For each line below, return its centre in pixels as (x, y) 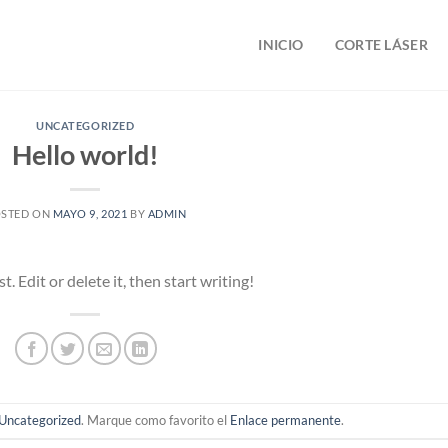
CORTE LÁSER (381, 44)
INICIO (281, 44)
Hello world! (85, 154)
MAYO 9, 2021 (90, 213)
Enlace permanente (286, 419)
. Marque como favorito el (156, 419)
